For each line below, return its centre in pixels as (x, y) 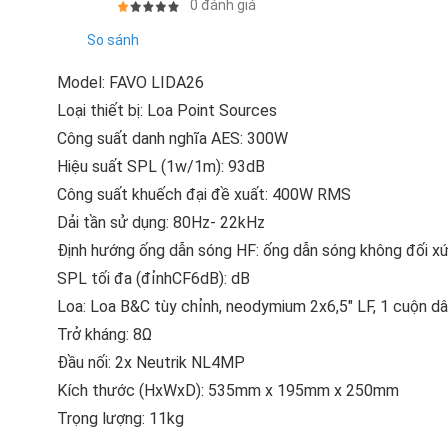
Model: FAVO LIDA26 (130, 83)
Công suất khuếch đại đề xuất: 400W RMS (204, 195)
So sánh (113, 40)
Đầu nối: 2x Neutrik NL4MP (151, 363)
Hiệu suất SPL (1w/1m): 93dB (161, 167)
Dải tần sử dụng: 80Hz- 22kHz (161, 223)
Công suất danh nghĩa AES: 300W (172, 139)
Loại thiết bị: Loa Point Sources (167, 111)
